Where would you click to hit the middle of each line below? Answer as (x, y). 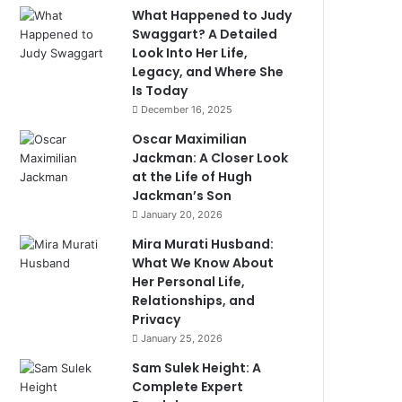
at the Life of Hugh (192, 177)
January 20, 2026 (182, 214)
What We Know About (203, 263)
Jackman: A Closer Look (210, 158)
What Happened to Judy (212, 15)
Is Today (160, 91)
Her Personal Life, (189, 282)
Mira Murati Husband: (203, 244)
